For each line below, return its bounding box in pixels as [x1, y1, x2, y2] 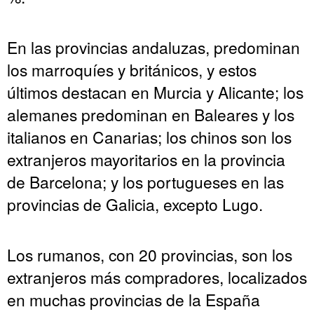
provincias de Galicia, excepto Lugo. [7, 192, 263, 215]
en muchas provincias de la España [7, 287, 260, 310]
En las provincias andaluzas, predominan [7, 35, 300, 58]
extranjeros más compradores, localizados [7, 265, 307, 288]
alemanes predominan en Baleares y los [7, 102, 294, 125]
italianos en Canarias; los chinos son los [7, 125, 292, 148]
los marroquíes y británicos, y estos [7, 57, 257, 81]
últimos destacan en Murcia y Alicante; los [7, 80, 303, 103]
